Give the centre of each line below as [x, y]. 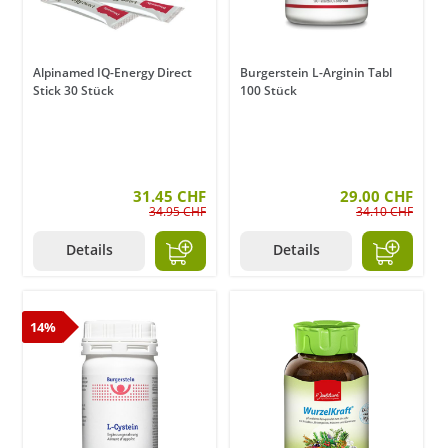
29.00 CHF [376, 196]
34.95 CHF [177, 212]
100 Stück [268, 91]
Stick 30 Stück [73, 91]
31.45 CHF [169, 196]
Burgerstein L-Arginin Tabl [316, 73]
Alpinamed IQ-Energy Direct [112, 73]
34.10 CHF [384, 212]
